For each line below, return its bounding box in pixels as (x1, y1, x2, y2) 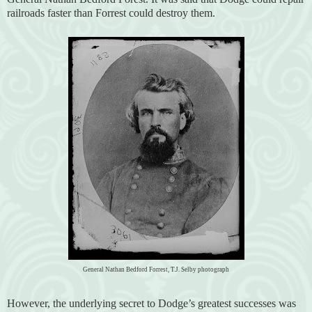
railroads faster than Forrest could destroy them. (7, 6, 215, 19)
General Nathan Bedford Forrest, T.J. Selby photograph (83, 265, 229, 273)
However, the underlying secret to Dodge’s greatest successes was (7, 297, 296, 309)
